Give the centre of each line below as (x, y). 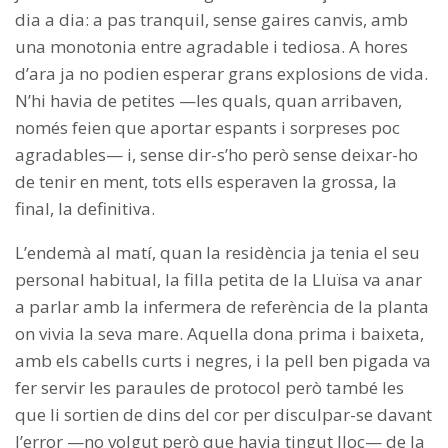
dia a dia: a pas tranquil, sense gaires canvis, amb (211, 20)
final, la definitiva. (85, 209)
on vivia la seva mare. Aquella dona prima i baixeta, (219, 334)
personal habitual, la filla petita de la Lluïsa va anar (218, 280)
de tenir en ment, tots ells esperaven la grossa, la (206, 182)
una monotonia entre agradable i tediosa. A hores (211, 47)
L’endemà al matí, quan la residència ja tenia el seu (217, 253)
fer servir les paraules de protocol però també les (209, 388)
